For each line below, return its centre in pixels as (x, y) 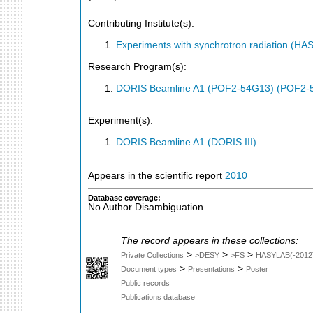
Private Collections (152, 255)
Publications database (158, 297)
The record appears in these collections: (210, 240)
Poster (257, 269)
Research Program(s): (137, 67)
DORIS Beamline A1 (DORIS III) (186, 142)
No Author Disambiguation (146, 207)
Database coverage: (124, 197)
